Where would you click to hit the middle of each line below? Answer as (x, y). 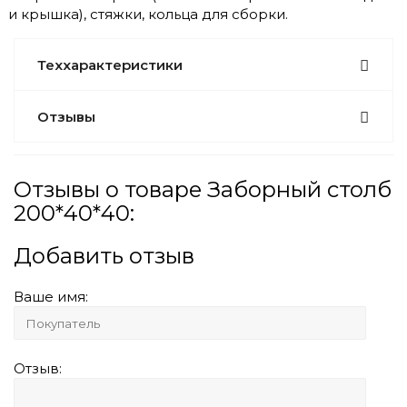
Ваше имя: (51, 296)
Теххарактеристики (110, 65)
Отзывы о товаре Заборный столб (203, 189)
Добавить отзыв (104, 255)
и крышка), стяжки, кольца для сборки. (148, 14)
